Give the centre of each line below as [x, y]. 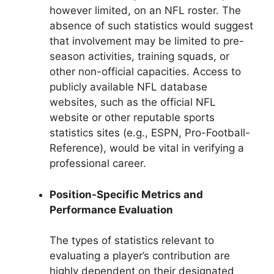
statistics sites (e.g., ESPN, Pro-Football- [150, 133]
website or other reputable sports [132, 118]
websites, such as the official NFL [133, 102]
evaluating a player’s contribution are [140, 256]
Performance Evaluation [111, 209]
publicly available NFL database [128, 87]
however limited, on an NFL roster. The [145, 11]
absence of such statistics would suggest [151, 26]
